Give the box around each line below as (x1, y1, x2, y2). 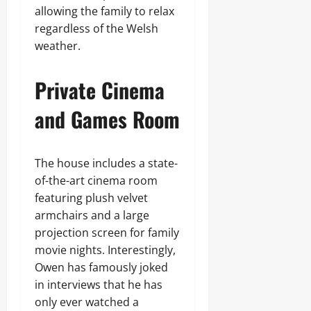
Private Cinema (35, 74, 165, 106)
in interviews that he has (35, 277, 162, 292)
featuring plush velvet (35, 190, 148, 205)
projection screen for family (35, 225, 179, 240)
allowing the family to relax (35, 3, 174, 19)
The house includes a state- (35, 155, 178, 171)
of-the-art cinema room (35, 173, 158, 188)
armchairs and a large (35, 208, 149, 223)
